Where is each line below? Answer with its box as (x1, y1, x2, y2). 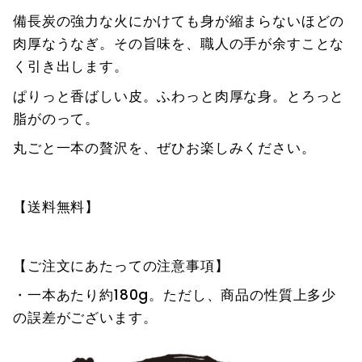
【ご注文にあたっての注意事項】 (13, 255, 229, 276)
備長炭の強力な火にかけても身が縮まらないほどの (13, 11, 345, 32)
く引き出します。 (13, 57, 128, 77)
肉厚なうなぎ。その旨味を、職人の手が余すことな (13, 34, 345, 54)
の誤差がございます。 (13, 308, 158, 328)
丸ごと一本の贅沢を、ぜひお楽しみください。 (13, 138, 316, 158)
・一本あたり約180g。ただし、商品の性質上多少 (13, 285, 337, 305)
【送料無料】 (13, 196, 100, 217)
